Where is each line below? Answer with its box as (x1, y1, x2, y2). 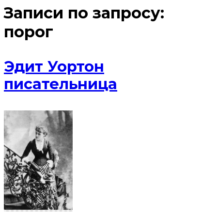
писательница (4, 75, 117, 93)
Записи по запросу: (4, 3, 164, 23)
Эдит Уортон (4, 58, 104, 76)
